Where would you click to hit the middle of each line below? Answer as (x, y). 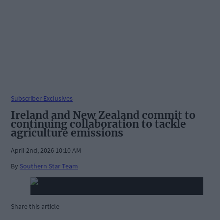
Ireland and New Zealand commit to (103, 115)
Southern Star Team (49, 166)
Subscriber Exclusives (42, 98)
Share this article (35, 206)
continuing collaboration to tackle (98, 124)
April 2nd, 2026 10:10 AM (46, 151)
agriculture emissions (67, 133)
